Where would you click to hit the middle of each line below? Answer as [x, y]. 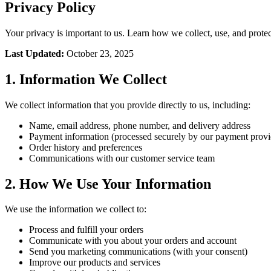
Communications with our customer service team [122, 158]
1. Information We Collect [86, 79]
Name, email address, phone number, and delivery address [140, 125]
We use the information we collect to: [76, 209]
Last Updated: [34, 53]
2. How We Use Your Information [108, 184]
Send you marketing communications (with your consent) [138, 252]
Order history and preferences [86, 147]
